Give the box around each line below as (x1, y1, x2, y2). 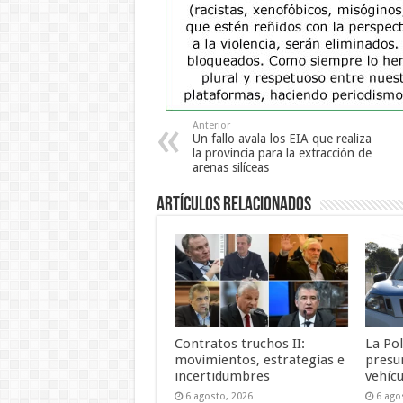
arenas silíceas (192, 159, 269, 175)
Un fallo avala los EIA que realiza (192, 130, 372, 146)
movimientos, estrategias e (174, 352, 345, 369)
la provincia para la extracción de (192, 145, 372, 160)
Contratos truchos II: (174, 336, 305, 353)
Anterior (192, 119, 230, 131)
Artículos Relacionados (156, 194, 311, 216)
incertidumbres (174, 368, 270, 385)
